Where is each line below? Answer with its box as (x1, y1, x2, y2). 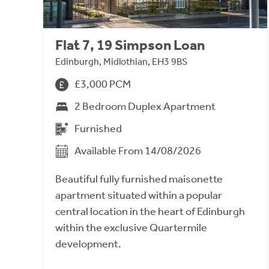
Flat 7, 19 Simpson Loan (55, 37, 205, 54)
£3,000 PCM (74, 77, 131, 91)
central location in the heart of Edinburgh (55, 205, 245, 219)
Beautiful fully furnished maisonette (55, 172, 223, 186)
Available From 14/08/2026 (74, 144, 201, 158)
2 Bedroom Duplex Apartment (74, 100, 216, 113)
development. (55, 237, 121, 251)
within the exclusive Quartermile (55, 221, 207, 235)
